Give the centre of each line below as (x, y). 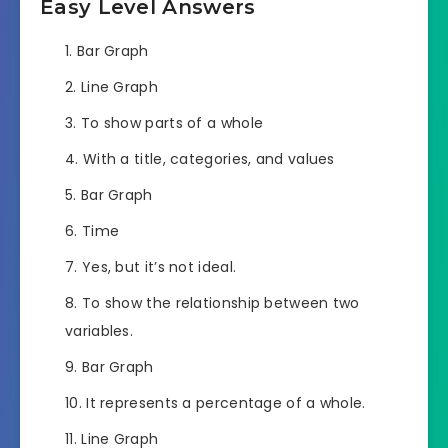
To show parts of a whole (172, 122)
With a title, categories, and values (208, 158)
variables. (99, 330)
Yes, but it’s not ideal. (159, 266)
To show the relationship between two (220, 302)
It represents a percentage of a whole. (226, 402)
